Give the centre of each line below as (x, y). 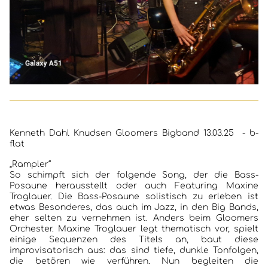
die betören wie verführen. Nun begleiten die (134, 261)
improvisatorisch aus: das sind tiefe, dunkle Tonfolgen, (134, 250)
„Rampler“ (30, 164)
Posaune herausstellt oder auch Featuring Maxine (134, 186)
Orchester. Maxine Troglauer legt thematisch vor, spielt (134, 229)
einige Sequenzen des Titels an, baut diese (134, 240)
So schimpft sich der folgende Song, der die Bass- (134, 175)
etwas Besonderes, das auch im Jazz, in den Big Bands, (134, 207)
